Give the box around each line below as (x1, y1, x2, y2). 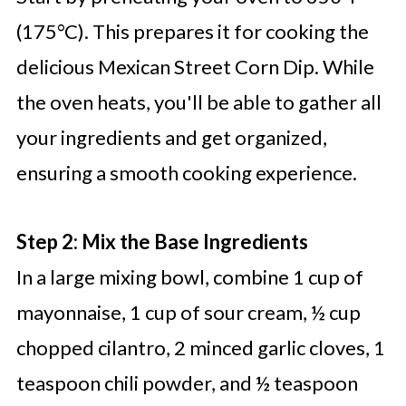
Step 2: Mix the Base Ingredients (15, 229, 308, 255)
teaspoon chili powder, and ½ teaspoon (15, 371, 358, 396)
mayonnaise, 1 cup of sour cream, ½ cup (15, 300, 361, 325)
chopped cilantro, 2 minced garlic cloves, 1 (15, 335, 385, 361)
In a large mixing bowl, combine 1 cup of (15, 265, 363, 290)
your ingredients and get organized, (15, 125, 327, 150)
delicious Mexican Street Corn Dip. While (15, 54, 374, 80)
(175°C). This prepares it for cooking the (15, 19, 369, 44)
